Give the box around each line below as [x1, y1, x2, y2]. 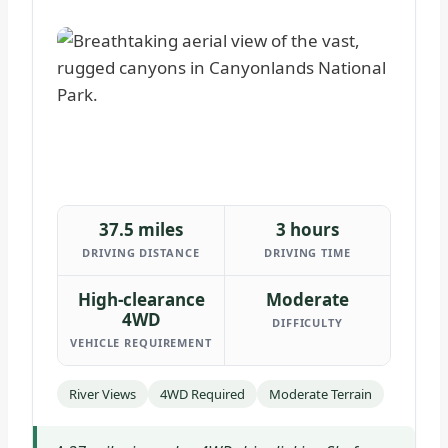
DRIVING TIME [264, 244, 351, 260]
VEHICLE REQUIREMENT [70, 334, 212, 350]
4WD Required [160, 384, 245, 403]
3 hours [276, 217, 339, 241]
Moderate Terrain [269, 384, 372, 403]
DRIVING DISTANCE [82, 244, 200, 260]
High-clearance [77, 287, 205, 311]
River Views [69, 384, 136, 403]
